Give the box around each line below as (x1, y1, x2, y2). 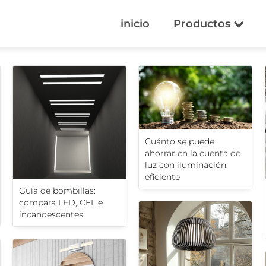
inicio (121, 17, 150, 30)
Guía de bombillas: (19, 185, 96, 197)
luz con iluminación (145, 159, 226, 170)
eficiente (145, 171, 180, 182)
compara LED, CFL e (19, 197, 103, 208)
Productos (173, 17, 233, 30)
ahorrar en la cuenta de (145, 147, 240, 159)
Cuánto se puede (145, 135, 214, 147)
